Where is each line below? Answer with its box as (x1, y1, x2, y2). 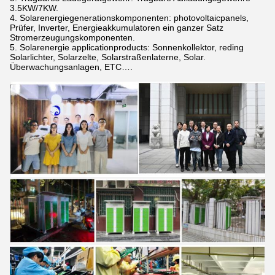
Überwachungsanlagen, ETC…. (10, 62, 133, 72)
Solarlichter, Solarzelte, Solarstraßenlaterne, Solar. (10, 52, 206, 62)
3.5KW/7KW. (10, 3, 58, 13)
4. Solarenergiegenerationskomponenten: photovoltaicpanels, (10, 13, 249, 23)
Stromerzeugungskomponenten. (10, 33, 135, 42)
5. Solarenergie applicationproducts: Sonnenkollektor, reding (10, 42, 244, 52)
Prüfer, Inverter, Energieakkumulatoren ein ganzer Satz (10, 23, 223, 33)
